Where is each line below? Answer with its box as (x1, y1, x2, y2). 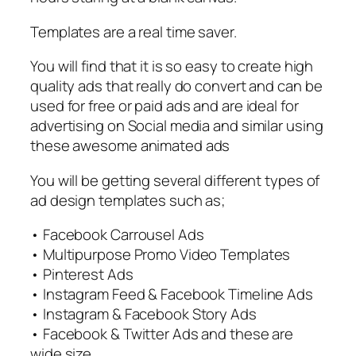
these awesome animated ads (30, 135, 230, 157)
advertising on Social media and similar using (30, 115, 323, 137)
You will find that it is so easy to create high (30, 56, 314, 77)
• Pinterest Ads (30, 264, 133, 285)
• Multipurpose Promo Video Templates (30, 244, 291, 265)
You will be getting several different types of (30, 169, 320, 191)
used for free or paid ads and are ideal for (30, 95, 299, 117)
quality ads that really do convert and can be (30, 75, 323, 97)
